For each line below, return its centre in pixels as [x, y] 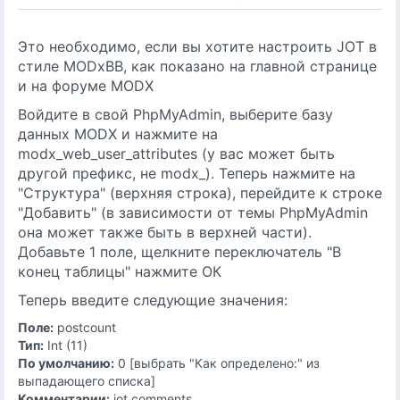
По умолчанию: [66, 363]
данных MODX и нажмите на [118, 134]
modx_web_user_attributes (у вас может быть [176, 154]
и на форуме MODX [86, 86]
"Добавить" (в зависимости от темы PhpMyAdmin [193, 212]
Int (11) [66, 345]
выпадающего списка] [87, 381]
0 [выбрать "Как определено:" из [217, 363]
